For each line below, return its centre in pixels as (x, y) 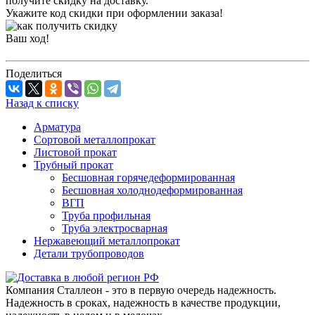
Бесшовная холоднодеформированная (152, 190)
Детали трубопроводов (89, 253)
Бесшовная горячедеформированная (148, 177)
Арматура (57, 127)
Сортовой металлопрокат (95, 139)
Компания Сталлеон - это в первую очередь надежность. (141, 290)
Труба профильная (106, 215)
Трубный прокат (73, 165)
